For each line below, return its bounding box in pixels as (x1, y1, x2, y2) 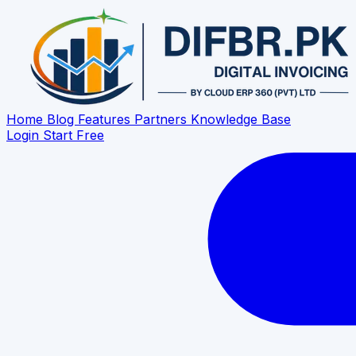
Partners (134, 111, 191, 127)
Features (78, 111, 134, 127)
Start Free (43, 127, 104, 143)
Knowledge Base (191, 111, 291, 127)
